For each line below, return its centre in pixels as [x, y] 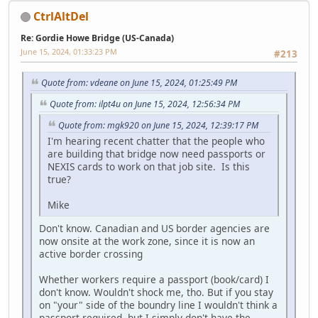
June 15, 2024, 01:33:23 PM [69, 51]
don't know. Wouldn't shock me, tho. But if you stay [156, 292]
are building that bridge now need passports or [157, 154]
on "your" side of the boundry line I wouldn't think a [158, 305]
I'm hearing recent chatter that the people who [156, 141]
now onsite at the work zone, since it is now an [147, 241]
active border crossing [91, 254]
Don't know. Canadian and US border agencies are [154, 229]
